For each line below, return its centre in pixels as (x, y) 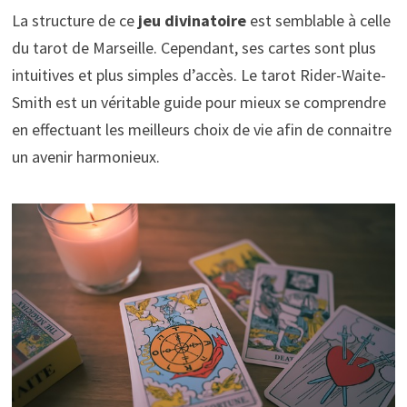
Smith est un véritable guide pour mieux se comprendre (199, 102)
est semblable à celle (318, 20)
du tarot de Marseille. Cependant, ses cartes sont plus (194, 47)
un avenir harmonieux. (85, 156)
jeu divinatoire (192, 20)
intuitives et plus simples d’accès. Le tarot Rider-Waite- (199, 74)
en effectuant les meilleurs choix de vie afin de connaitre (201, 129)
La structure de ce (74, 20)
